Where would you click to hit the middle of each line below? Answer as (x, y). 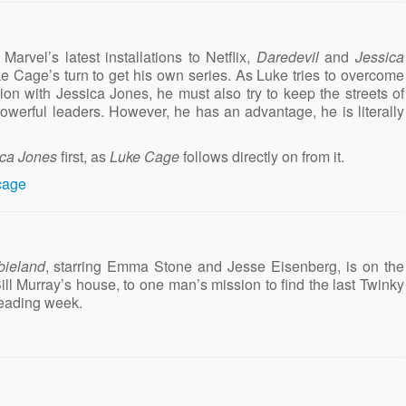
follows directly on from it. (262, 156)
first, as (83, 156)
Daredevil (287, 56)
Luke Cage (145, 156)
